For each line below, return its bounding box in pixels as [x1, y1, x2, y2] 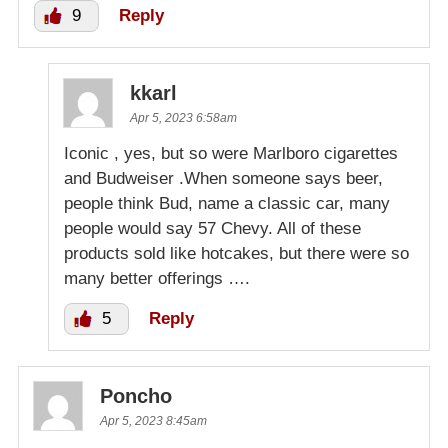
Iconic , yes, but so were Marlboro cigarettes [64, 143, 398, 163]
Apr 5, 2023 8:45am [100, 413, 207, 428]
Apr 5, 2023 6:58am [130, 110, 237, 125]
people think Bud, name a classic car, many [64, 193, 390, 213]
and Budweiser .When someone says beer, [64, 168, 383, 188]
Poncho [100, 384, 172, 407]
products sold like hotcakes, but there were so [64, 243, 409, 263]
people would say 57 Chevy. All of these [64, 218, 361, 238]
